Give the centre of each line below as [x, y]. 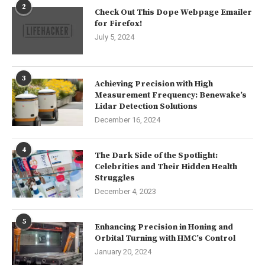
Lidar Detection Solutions [146, 106]
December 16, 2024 [127, 119]
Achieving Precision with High [154, 84]
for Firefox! [118, 23]
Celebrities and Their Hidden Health [166, 167]
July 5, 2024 [114, 37]
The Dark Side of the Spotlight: [156, 155]
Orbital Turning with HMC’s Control [165, 238]
